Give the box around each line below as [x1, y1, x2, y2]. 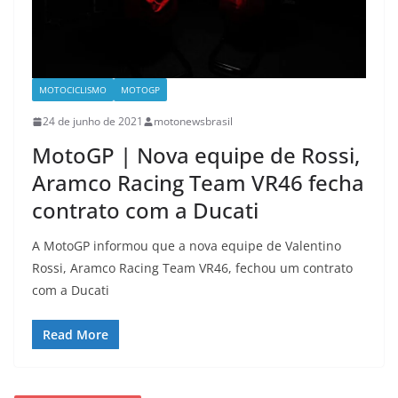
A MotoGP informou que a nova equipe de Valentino [32, 237, 341, 255]
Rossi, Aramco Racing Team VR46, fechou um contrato [32, 259, 353, 277]
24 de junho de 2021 [43, 114, 143, 130]
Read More [43, 326, 108, 344]
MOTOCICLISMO [39, 84, 107, 97]
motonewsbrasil [154, 114, 233, 130]
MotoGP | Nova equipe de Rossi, [32, 140, 360, 171]
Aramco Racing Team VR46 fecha [32, 168, 364, 198]
